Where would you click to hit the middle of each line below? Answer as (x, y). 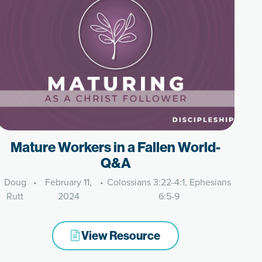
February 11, (69, 182)
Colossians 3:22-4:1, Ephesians (169, 182)
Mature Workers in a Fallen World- (116, 147)
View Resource (120, 235)
